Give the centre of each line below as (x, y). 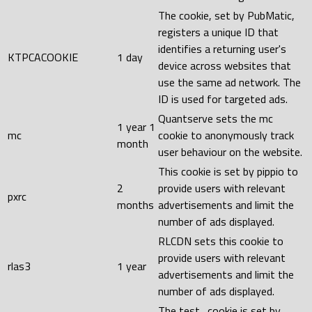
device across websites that (225, 65)
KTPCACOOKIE (43, 57)
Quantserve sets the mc (216, 118)
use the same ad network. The (229, 82)
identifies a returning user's (222, 48)
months (135, 204)
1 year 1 (136, 126)
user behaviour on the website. (230, 151)
